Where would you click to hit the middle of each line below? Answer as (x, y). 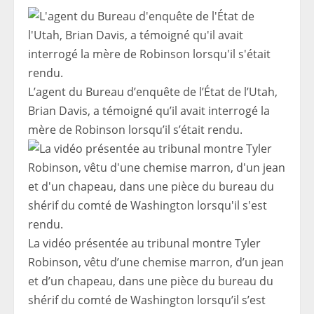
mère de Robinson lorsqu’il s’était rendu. (135, 130)
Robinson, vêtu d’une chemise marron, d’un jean (156, 262)
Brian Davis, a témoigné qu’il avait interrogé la (149, 111)
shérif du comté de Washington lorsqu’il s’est (147, 300)
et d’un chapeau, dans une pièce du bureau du (151, 281)
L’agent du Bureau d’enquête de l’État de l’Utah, (153, 92)
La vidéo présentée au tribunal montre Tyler (144, 244)
